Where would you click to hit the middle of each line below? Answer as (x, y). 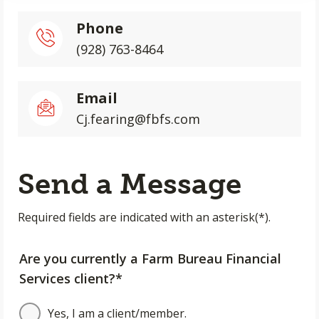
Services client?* (71, 278)
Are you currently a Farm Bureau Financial (150, 258)
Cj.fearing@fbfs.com (138, 119)
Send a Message (130, 184)
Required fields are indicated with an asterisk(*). (144, 217)
